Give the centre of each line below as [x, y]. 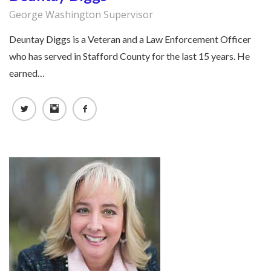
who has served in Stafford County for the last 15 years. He [129, 56]
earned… [27, 73]
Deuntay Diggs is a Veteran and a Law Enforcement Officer [130, 39]
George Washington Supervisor [81, 15]
